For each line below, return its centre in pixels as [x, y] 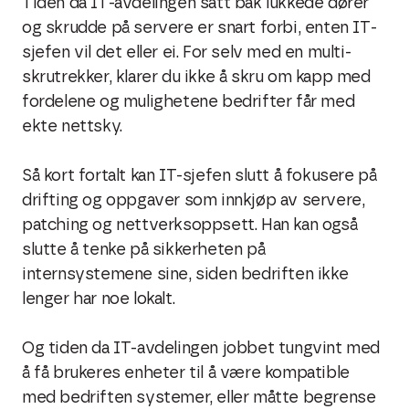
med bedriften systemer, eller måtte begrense [199, 398]
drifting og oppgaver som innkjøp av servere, [194, 201]
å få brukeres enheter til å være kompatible [186, 373]
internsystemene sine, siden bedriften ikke [185, 275]
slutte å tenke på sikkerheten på [144, 250]
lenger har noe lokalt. [99, 299]
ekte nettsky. [72, 127]
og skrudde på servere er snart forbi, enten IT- [199, 28]
